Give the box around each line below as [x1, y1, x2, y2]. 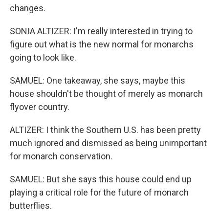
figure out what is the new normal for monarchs [10, 39, 194, 49]
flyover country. [10, 102, 69, 112]
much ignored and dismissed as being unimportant [10, 138, 207, 148]
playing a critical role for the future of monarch [10, 187, 189, 197]
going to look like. [10, 52, 76, 63]
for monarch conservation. [10, 151, 112, 161]
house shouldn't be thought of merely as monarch [10, 88, 203, 99]
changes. [10, 3, 45, 13]
